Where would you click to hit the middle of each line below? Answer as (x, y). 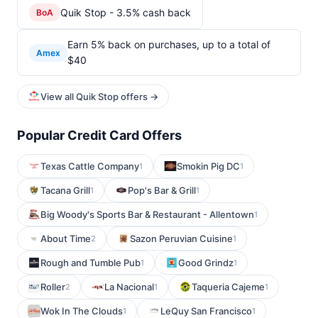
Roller (53, 287)
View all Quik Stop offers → (99, 97)
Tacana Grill (65, 190)
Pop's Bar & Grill (162, 190)
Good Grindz (206, 263)
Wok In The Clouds (82, 311)
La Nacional (129, 287)
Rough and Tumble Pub (91, 263)
